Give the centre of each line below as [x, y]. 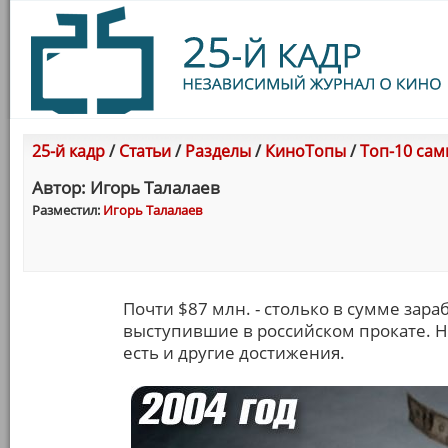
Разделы [218, 151]
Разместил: [67, 210]
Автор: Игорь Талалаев [126, 187]
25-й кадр [68, 151]
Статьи [145, 151]
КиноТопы [305, 151]
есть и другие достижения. [234, 352]
